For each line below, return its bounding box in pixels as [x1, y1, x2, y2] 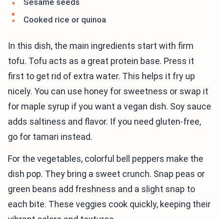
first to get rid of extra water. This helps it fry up [8, 71, 195, 82]
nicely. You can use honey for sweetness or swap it [8, 86, 208, 97]
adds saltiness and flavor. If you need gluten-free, [8, 116, 201, 127]
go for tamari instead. [8, 131, 92, 142]
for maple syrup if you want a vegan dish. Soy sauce [8, 101, 211, 112]
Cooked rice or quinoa [23, 15, 106, 25]
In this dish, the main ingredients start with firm [8, 41, 194, 51]
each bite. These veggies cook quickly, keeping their [8, 199, 211, 210]
